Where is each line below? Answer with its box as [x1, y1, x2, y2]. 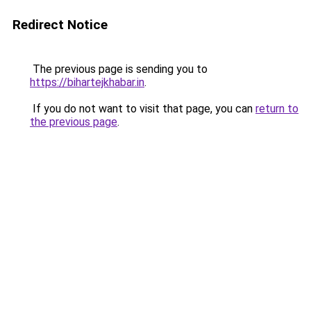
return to [255, 102, 299, 115]
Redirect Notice [12, 17, 108, 33]
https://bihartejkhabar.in [30, 76, 144, 89]
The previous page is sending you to [30, 62, 208, 76]
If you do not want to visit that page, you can [30, 102, 255, 115]
